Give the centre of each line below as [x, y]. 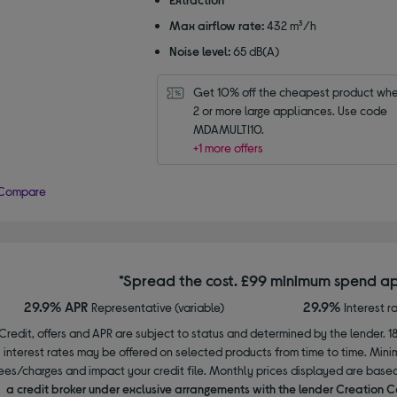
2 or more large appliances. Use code [290, 110]
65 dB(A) [256, 51]
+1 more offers [228, 147]
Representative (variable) [157, 307]
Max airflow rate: [216, 25]
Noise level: [199, 51]
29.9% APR [57, 306]
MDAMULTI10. [228, 128]
